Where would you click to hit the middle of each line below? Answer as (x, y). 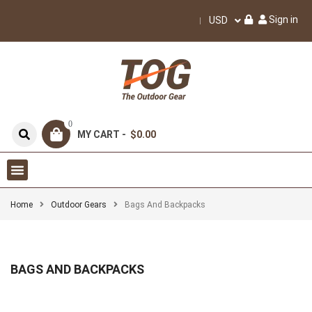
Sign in (283, 19)
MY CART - (103, 134)
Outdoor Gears (79, 205)
